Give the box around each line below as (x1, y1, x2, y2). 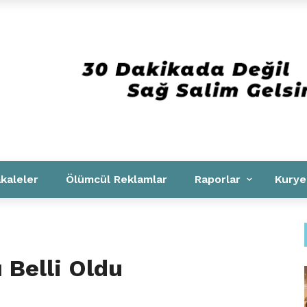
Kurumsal (22, 11, 73, 25)
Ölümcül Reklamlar (66, 173, 167, 186)
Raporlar (195, 173, 241, 186)
